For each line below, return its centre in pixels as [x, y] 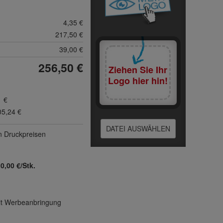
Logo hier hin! [138, 81]
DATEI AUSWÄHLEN [138, 128]
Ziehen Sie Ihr [138, 70]
